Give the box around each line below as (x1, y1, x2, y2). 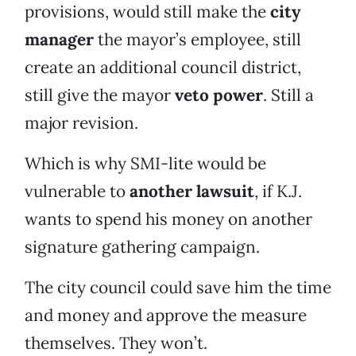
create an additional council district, (25, 56, 301, 79)
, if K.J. (254, 180, 302, 203)
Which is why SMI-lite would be (25, 153, 266, 175)
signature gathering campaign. (25, 236, 260, 258)
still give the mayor (25, 84, 175, 106)
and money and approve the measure (25, 304, 307, 327)
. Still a (263, 84, 314, 106)
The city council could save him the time (25, 277, 331, 299)
